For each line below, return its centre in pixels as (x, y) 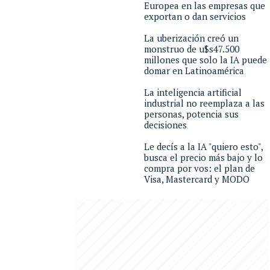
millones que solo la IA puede (206, 60)
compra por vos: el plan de (199, 168)
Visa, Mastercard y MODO (197, 179)
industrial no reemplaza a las (204, 103)
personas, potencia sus (191, 114)
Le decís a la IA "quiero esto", (203, 146)
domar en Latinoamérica (194, 71)
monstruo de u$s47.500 (192, 49)
